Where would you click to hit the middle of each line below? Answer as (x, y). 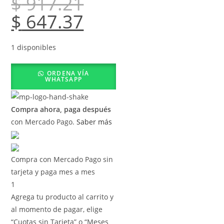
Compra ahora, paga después (61, 109)
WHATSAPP (64, 79)
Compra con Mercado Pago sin (62, 159)
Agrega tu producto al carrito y (62, 196)
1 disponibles (34, 47)
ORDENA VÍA (68, 73)
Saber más (94, 121)
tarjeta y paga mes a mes (53, 171)
